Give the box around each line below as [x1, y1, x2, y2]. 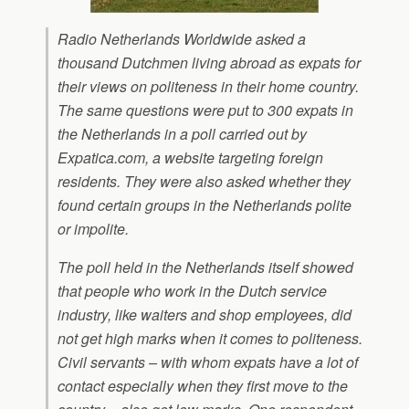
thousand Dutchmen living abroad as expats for [58, 52, 361, 73]
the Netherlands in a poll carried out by [58, 123, 307, 144]
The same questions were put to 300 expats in [58, 100, 353, 121]
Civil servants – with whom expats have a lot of [58, 351, 358, 372]
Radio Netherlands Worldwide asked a [58, 28, 306, 49]
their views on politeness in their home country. [58, 76, 359, 97]
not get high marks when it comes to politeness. [58, 328, 362, 349]
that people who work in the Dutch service [58, 280, 327, 301]
